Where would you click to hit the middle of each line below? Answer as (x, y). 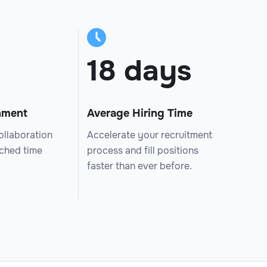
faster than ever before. (139, 166)
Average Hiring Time (139, 113)
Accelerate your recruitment (149, 135)
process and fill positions (142, 150)
